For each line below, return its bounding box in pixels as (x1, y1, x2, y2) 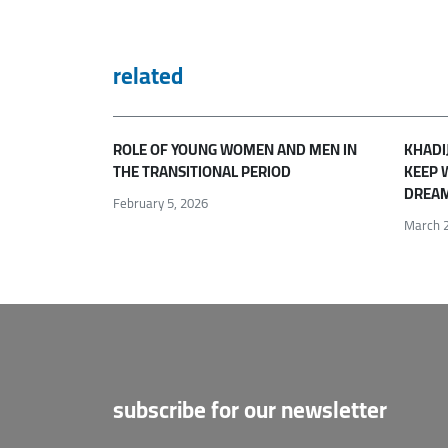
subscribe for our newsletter (113, 388, 388, 431)
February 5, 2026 (113, 190, 209, 215)
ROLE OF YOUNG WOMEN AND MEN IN (113, 135, 358, 165)
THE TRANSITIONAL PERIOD (113, 157, 292, 187)
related (113, 55, 184, 98)
